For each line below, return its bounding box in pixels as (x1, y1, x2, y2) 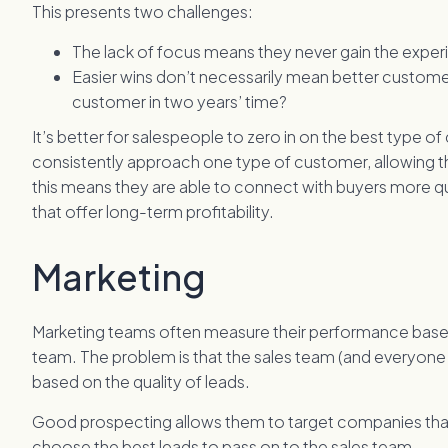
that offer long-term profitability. (32, 201, 275, 223)
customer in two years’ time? (72, 91, 288, 113)
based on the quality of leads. (32, 371, 251, 393)
